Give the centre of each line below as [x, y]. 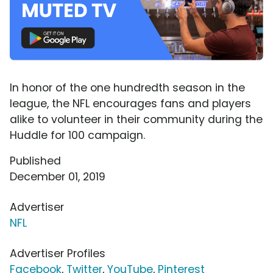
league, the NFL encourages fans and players [130, 103]
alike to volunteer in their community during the [136, 119]
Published [35, 161]
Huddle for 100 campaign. [77, 135]
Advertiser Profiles [58, 253]
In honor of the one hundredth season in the [127, 87]
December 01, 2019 [58, 176]
